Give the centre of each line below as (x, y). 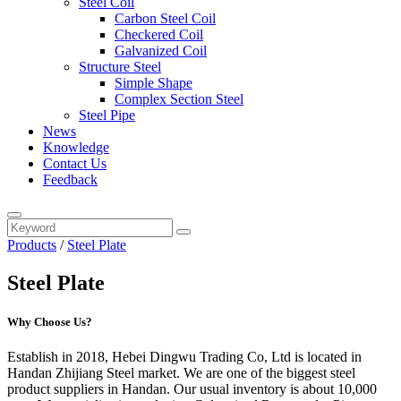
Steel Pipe (107, 115)
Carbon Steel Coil (165, 18)
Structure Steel (120, 67)
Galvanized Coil (161, 51)
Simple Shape (154, 83)
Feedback (70, 179)
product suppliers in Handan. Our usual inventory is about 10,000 (192, 389)
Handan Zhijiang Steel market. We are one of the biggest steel (181, 373)
